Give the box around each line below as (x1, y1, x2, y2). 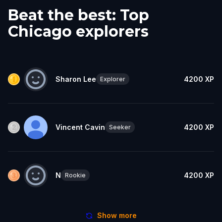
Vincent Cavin (55, 122, 105, 131)
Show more (97, 211, 137, 220)
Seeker (109, 123, 131, 131)
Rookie (65, 171, 86, 179)
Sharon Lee (55, 74, 96, 83)
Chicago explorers (8, 22, 149, 41)
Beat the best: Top (8, 5, 149, 24)
